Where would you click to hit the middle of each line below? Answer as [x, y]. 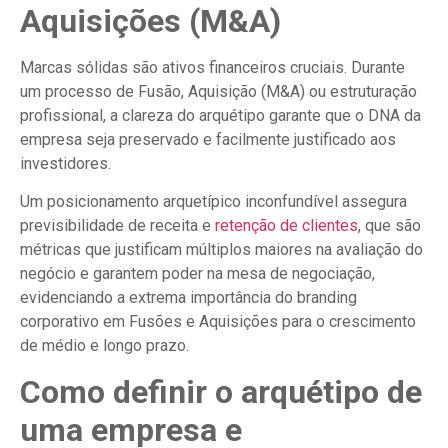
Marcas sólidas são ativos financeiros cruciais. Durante [212, 67]
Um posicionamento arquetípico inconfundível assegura [213, 202]
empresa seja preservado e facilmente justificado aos [208, 139]
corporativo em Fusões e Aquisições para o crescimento [218, 322]
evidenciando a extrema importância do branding [188, 298]
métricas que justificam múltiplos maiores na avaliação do [221, 250]
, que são [389, 226]
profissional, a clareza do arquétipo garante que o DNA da [220, 115]
